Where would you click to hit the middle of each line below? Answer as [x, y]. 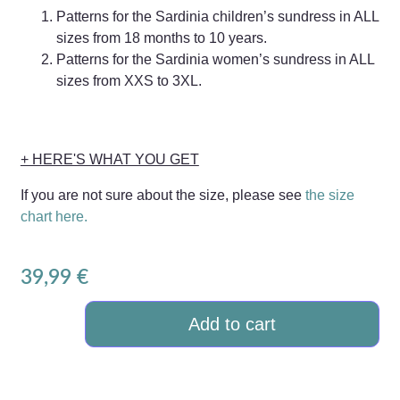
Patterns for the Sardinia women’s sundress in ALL [215, 60]
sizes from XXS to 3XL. [129, 81]
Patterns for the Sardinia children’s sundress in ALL [217, 17]
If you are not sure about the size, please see [162, 196]
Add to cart [233, 325]
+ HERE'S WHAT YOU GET [109, 160]
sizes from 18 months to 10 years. [161, 38]
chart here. [54, 217]
